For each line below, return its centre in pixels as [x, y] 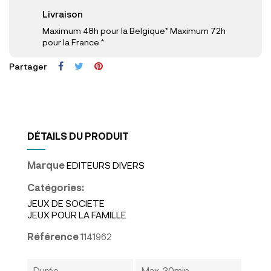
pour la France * [73, 42]
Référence [53, 236]
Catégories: [56, 187]
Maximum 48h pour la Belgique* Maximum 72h [134, 30]
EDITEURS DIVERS [106, 165]
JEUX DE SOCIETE [66, 203]
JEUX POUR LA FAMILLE [77, 214]
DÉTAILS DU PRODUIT [78, 135]
